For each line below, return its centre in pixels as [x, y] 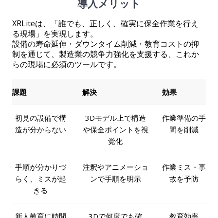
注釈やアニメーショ [115, 167]
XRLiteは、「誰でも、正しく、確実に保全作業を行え [105, 24]
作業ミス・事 [184, 167]
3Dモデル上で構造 [115, 118]
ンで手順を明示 [115, 179]
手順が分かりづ [40, 167]
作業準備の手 [184, 118]
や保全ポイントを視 [115, 130]
